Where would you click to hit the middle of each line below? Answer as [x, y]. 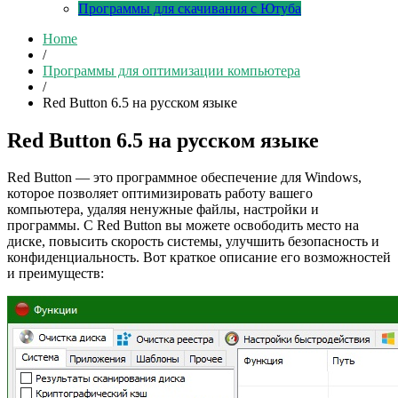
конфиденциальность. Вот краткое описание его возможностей [199, 258]
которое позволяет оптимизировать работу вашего [160, 194]
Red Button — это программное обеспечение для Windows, [184, 178]
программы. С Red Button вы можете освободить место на [183, 226]
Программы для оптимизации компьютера [171, 70]
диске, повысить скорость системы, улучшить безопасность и [193, 242]
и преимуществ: [56, 274]
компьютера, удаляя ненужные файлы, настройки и [163, 210]
